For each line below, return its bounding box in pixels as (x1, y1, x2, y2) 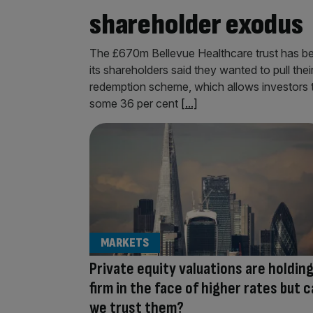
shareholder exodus (89, 6, 303, 43)
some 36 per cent (89, 96, 181, 110)
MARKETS (101, 235, 149, 250)
